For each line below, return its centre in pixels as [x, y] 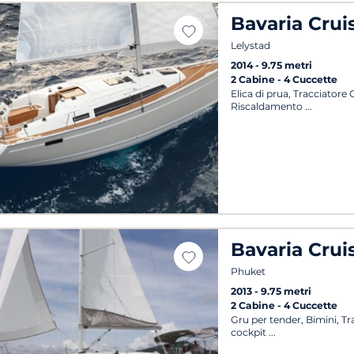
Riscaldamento [267, 107]
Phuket [249, 271]
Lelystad [251, 45]
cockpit [249, 333]
